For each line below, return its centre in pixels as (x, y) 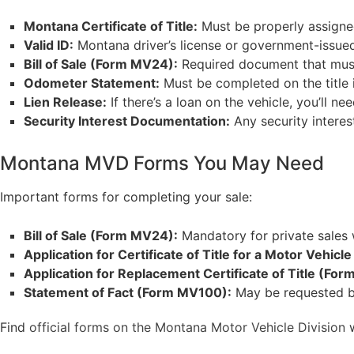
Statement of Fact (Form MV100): (128, 292)
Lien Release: (65, 102)
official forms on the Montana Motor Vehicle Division (187, 327)
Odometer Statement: (92, 83)
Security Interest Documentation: (127, 121)
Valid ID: (49, 45)
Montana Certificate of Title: (111, 26)
